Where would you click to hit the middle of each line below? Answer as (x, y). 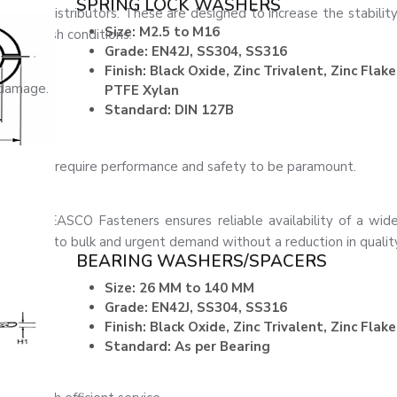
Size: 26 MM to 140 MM (179, 288)
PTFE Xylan (142, 91)
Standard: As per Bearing (187, 347)
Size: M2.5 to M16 (162, 32)
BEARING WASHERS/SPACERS (202, 262)
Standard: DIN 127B (169, 110)
